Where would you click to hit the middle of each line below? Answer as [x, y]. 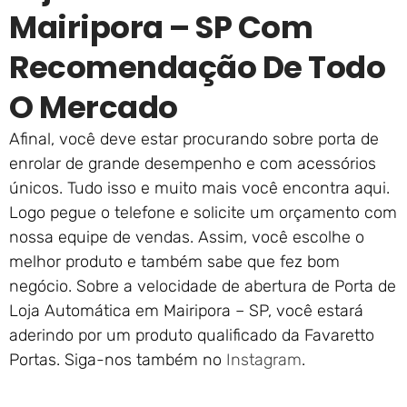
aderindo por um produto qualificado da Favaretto [192, 336]
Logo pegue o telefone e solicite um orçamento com [203, 213]
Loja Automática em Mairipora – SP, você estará [186, 311]
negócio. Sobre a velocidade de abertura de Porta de [203, 287]
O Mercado [94, 108]
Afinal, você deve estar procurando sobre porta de [194, 139]
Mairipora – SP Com [161, 28]
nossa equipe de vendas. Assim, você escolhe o [187, 238]
